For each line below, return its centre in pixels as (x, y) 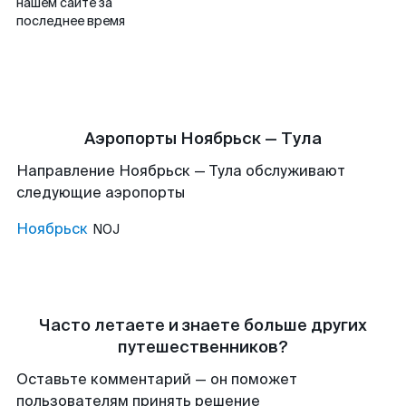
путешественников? (203, 347)
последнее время (71, 21)
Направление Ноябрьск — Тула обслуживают (181, 171)
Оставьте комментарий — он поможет (157, 379)
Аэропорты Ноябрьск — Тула (203, 139)
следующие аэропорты (101, 193)
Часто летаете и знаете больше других (203, 325)
